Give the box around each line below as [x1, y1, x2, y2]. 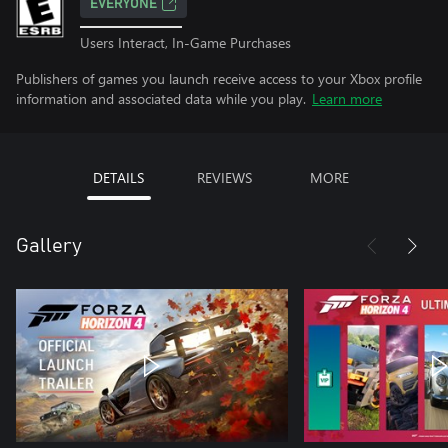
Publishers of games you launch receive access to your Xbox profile [16, 68, 422, 88]
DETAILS [93, 167, 144, 187]
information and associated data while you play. [16, 88, 306, 108]
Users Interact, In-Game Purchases [80, 32, 291, 52]
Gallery [16, 235, 82, 256]
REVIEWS [196, 167, 252, 187]
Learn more [312, 88, 382, 108]
